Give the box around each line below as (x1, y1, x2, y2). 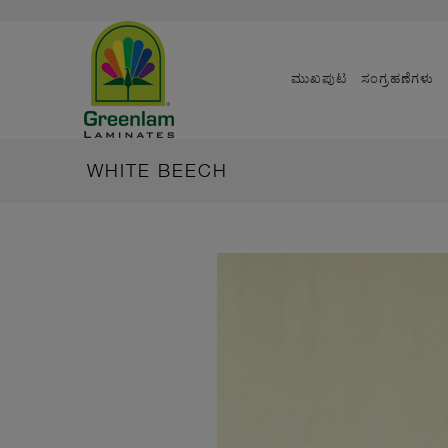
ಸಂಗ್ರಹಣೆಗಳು (361, 70, 434, 86)
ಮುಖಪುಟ (291, 70, 347, 86)
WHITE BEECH (87, 160, 228, 181)
